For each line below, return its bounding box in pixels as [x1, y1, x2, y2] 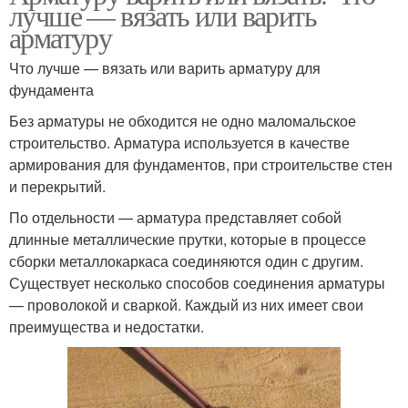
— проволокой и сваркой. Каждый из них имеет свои [9, 294, 363, 316]
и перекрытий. [9, 176, 106, 198]
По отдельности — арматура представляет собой [9, 207, 342, 229]
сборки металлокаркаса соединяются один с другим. [9, 250, 363, 272]
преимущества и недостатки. [9, 316, 204, 338]
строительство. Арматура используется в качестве [9, 132, 350, 154]
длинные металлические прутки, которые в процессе [9, 229, 366, 250]
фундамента [9, 79, 94, 101]
